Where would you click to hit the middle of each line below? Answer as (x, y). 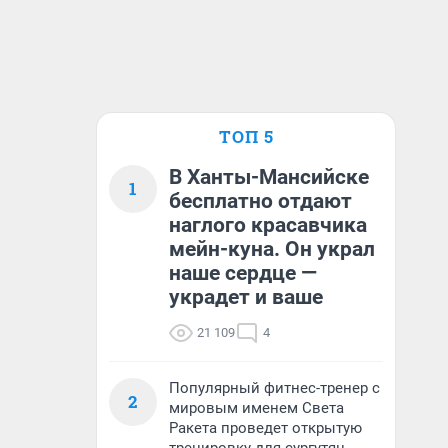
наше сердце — (243, 273)
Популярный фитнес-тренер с (274, 388)
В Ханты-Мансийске (269, 177)
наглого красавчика (268, 225)
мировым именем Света (256, 408)
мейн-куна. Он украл (272, 249)
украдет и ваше (246, 297)
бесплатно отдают (260, 201)
